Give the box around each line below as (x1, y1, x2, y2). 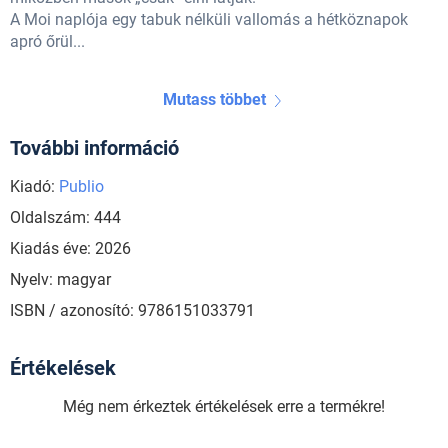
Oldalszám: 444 (10, 208, 121, 228)
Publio (59, 177, 104, 197)
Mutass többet (162, 90, 266, 110)
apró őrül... (10, 32, 85, 52)
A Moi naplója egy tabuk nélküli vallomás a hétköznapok (10, 10, 408, 30)
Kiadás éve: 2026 (10, 239, 131, 259)
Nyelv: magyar (10, 270, 111, 290)
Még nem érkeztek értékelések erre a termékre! (63, 397, 385, 417)
